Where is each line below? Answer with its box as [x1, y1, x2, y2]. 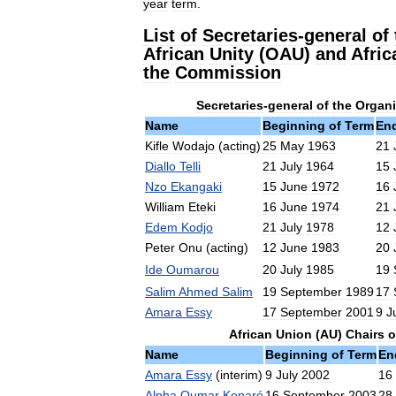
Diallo [145, 159, 176, 173]
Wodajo [172, 139, 215, 153]
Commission [175, 63, 281, 82]
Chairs [345, 327, 385, 341]
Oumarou [166, 263, 219, 277]
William [145, 200, 185, 214]
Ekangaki [171, 179, 222, 194]
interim [220, 368, 258, 382]
